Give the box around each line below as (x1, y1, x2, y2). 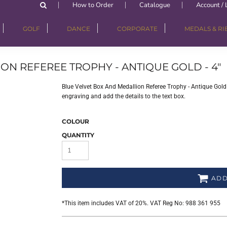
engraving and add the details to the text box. (62, 92, 185, 100)
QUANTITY (62, 131, 94, 139)
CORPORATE (117, 25, 158, 33)
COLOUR (62, 117, 89, 125)
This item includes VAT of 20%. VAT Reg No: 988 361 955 (64, 199, 220, 207)
